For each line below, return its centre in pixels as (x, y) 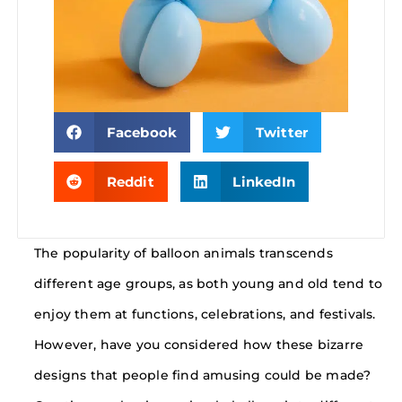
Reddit (130, 182)
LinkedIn (264, 182)
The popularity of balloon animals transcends (184, 253)
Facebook (142, 132)
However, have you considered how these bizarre (199, 345)
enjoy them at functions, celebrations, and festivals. (205, 314)
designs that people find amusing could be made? (203, 375)
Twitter (282, 132)
